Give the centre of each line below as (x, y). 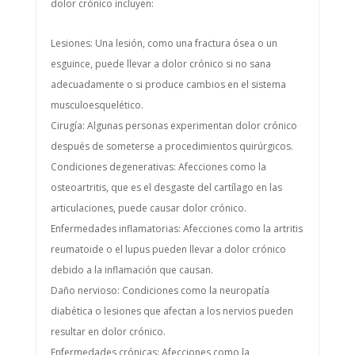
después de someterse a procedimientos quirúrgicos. (172, 146)
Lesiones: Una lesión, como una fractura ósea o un (164, 43)
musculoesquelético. (97, 105)
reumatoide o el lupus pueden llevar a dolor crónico (168, 249)
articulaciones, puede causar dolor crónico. (148, 208)
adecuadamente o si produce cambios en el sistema (168, 84)
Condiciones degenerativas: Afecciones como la (158, 167)
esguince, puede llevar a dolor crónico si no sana (160, 64)
